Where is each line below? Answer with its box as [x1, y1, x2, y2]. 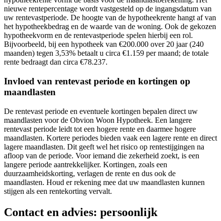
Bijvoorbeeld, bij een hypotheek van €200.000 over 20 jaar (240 [4, 40, 204, 49]
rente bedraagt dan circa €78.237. [4, 58, 108, 67]
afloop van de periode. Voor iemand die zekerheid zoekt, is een [4, 151, 199, 160]
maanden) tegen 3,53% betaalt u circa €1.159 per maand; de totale [4, 49, 209, 58]
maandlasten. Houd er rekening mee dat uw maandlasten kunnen [4, 178, 205, 186]
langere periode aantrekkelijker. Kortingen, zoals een [4, 160, 167, 169]
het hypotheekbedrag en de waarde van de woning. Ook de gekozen [4, 22, 216, 31]
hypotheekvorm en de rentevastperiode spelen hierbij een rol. [4, 31, 193, 40]
